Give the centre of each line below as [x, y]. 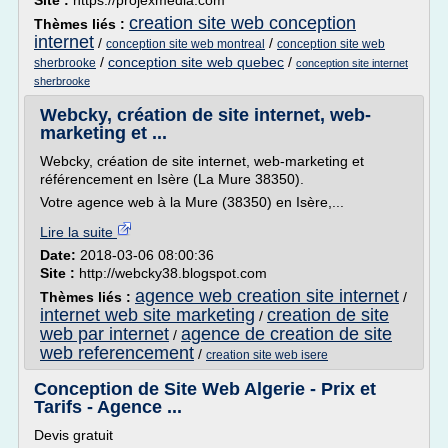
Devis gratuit [73, 435]
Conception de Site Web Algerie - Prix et [205, 389]
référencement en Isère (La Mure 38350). [172, 179]
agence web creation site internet [267, 296]
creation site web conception [242, 23]
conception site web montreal [185, 44]
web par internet [104, 334]
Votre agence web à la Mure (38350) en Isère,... [192, 202]
